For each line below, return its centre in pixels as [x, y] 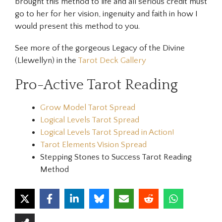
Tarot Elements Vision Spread [93, 145]
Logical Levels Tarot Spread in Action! [107, 133]
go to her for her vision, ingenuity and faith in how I [106, 14]
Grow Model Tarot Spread [88, 108]
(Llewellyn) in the [46, 60]
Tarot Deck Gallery [112, 60]
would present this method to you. [77, 26]
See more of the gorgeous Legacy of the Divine [100, 48]
